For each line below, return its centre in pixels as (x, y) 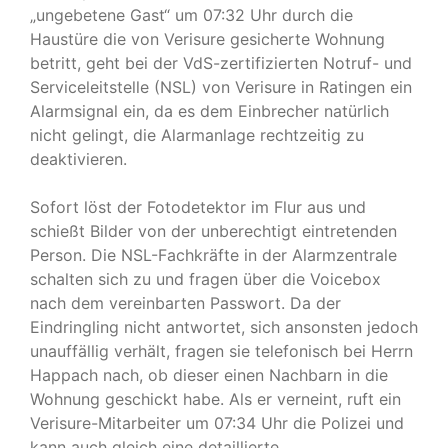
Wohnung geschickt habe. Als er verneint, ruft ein (215, 398)
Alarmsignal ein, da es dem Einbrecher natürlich (209, 110)
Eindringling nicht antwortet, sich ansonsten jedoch (224, 326)
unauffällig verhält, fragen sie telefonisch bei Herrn (221, 350)
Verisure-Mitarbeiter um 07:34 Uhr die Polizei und (217, 422)
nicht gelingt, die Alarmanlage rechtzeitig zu (197, 134)
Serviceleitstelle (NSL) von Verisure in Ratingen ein (221, 86)
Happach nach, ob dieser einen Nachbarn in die (209, 374)
